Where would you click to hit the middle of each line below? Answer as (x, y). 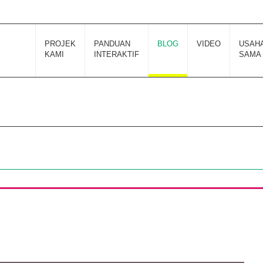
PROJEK (60, 44)
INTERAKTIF (116, 54)
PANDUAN (112, 44)
